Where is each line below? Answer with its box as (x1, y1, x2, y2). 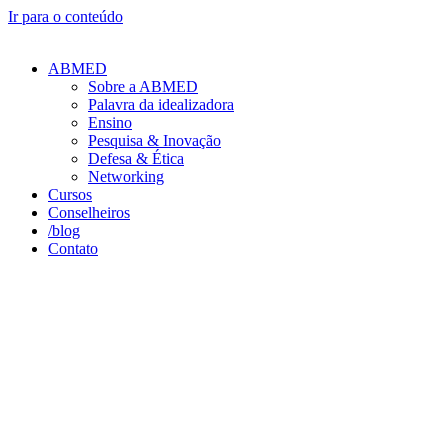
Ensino (88, 114, 132, 131)
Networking (88, 168, 164, 185)
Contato (48, 240, 98, 257)
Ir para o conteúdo (8, 8, 123, 25)
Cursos (48, 186, 92, 203)
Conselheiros (48, 204, 130, 221)
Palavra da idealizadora (88, 96, 234, 113)
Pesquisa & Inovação (88, 132, 221, 149)
